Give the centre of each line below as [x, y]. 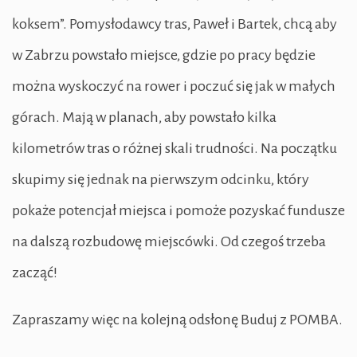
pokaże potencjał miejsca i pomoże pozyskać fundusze [178, 211]
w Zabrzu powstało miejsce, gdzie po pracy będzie [164, 55]
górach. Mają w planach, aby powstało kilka [144, 118]
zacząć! [35, 273]
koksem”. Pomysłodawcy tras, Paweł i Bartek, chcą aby [175, 24]
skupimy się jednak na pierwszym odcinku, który [161, 180]
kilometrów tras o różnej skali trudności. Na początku [175, 149]
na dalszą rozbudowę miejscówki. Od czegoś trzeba [169, 242]
